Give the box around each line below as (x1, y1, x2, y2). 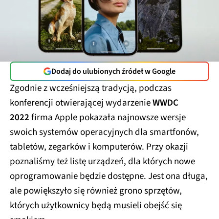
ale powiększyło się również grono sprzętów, (10, 180, 182, 194)
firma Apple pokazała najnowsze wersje (29, 107, 186, 121)
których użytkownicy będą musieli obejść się (10, 195, 182, 209)
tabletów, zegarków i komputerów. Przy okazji (10, 136, 188, 150)
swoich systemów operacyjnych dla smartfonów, (10, 122, 199, 135)
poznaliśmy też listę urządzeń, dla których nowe (10, 151, 195, 165)
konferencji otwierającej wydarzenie (10, 92, 153, 106)
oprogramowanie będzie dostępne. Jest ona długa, (10, 166, 208, 179)
